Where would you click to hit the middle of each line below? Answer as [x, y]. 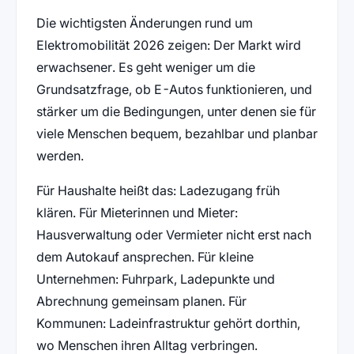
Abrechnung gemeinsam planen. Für [141, 301]
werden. [60, 155]
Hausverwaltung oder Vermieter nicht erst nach [173, 234]
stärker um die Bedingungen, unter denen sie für [176, 111]
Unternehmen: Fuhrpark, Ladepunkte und [155, 279]
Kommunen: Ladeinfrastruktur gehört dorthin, [168, 323]
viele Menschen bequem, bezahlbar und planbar [177, 133]
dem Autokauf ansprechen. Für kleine [145, 256]
